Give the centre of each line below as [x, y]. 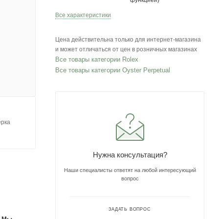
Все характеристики [83, 15]
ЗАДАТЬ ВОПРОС [130, 209]
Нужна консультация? [130, 155]
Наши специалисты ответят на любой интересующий [130, 170]
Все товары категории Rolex [97, 59]
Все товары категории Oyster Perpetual [113, 70]
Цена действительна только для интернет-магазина [128, 40]
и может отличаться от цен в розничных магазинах [126, 49]
